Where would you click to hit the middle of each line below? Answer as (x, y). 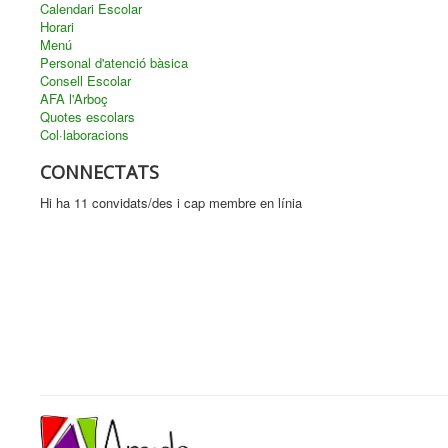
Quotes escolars (87, 116)
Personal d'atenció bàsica (114, 62)
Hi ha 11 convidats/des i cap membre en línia (171, 202)
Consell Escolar (85, 80)
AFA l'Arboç (74, 98)
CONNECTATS (99, 172)
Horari (57, 26)
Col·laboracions (84, 134)
